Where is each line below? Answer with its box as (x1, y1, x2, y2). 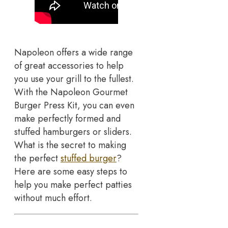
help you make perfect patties (14, 178, 132, 191)
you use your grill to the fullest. (14, 72, 134, 85)
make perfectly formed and (14, 111, 121, 125)
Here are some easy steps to (14, 164, 127, 178)
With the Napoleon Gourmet (14, 85, 128, 99)
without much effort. (14, 191, 92, 205)
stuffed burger (61, 151, 117, 165)
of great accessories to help (14, 59, 124, 72)
